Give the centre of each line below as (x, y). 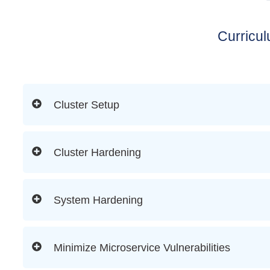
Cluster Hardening (97, 152)
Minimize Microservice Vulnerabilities (142, 247)
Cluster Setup (86, 105)
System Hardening (98, 200)
